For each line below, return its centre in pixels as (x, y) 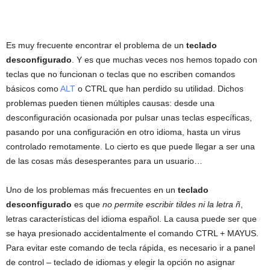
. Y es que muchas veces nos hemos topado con (165, 60)
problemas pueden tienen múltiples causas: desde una (110, 103)
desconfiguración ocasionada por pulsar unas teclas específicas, (129, 118)
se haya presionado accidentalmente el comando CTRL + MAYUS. (132, 233)
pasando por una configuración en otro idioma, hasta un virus (123, 132)
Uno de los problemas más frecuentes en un (92, 190)
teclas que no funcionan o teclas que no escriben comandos (121, 74)
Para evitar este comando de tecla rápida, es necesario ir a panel (130, 248)
